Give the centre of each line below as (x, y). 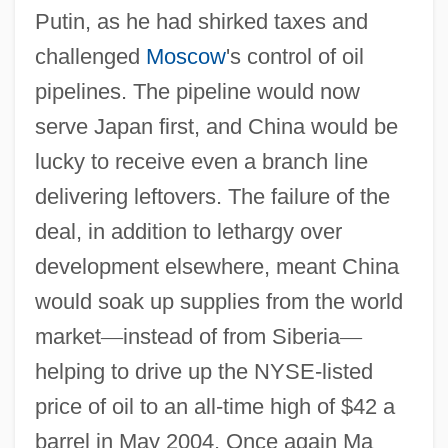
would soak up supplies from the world (218, 301)
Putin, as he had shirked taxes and (201, 21)
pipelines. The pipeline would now (197, 91)
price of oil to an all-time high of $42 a (214, 406)
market (67, 336)
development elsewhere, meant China (216, 266)
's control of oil (294, 56)
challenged (90, 56)
